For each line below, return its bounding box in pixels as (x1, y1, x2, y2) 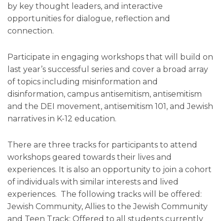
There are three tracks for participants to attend (7, 140, 197, 150)
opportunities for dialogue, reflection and (7, 14, 170, 24)
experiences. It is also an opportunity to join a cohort (7, 165, 212, 175)
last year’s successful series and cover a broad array (7, 65, 208, 74)
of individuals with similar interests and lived (7, 177, 179, 187)
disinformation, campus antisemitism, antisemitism (7, 89, 202, 99)
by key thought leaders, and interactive (7, 1, 163, 11)
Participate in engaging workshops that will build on (7, 52, 213, 62)
